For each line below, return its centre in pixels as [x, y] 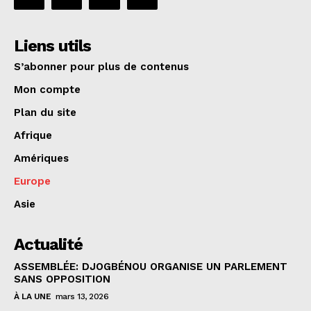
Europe [32, 181]
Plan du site [45, 112]
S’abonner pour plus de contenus [101, 66]
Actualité [48, 244]
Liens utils [52, 45]
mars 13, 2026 [82, 296]
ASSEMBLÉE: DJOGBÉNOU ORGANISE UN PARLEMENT [151, 266]
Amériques [41, 158]
